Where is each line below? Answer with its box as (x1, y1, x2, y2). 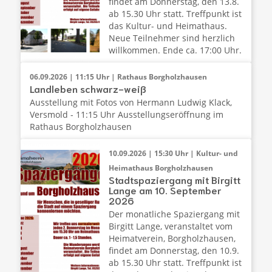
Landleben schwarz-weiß (29, 81, 146, 95)
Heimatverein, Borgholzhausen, (108, 232, 236, 244)
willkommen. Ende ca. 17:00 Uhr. (108, 44, 242, 56)
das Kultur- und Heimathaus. (108, 19, 227, 32)
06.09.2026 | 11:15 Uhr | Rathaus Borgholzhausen (29, 71, 207, 82)
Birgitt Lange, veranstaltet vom (108, 220, 233, 232)
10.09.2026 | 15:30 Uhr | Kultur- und (108, 148, 238, 158)
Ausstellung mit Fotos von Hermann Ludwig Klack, (29, 96, 232, 108)
